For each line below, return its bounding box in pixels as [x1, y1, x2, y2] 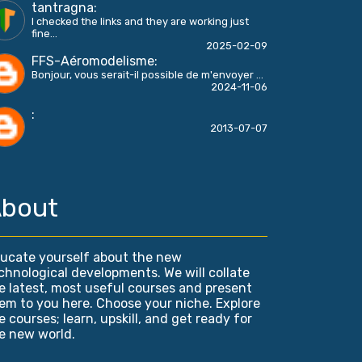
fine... [32, 27, 57, 40]
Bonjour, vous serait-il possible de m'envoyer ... [32, 69, 263, 81]
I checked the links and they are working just [32, 15, 249, 27]
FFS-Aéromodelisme [32, 53, 154, 69]
